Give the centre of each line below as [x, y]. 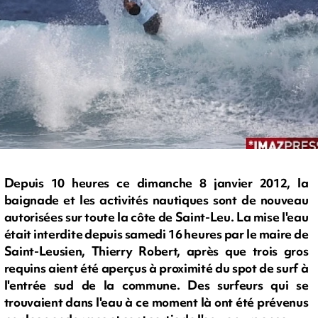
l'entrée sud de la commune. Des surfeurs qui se [156, 285]
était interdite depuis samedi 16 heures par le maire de [156, 234]
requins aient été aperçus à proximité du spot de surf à [156, 268]
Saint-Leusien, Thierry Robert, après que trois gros [156, 251]
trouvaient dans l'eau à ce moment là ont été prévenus [156, 302]
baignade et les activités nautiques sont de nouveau [156, 200]
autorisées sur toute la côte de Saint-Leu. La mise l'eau [156, 217]
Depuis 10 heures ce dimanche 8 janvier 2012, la [156, 183]
